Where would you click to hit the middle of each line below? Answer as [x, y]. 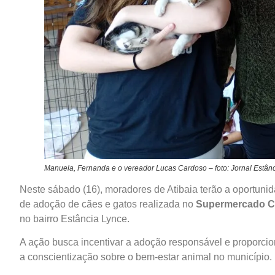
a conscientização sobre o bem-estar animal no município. [146, 257]
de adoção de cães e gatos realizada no [108, 204]
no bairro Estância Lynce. [75, 219]
